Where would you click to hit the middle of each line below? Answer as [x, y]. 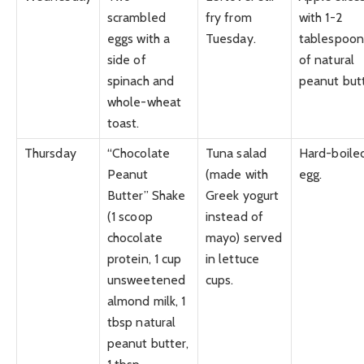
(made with [237, 175]
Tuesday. [231, 39]
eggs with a [139, 39]
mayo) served [244, 238]
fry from [229, 18]
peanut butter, [148, 344]
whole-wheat [144, 102]
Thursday [50, 154]
